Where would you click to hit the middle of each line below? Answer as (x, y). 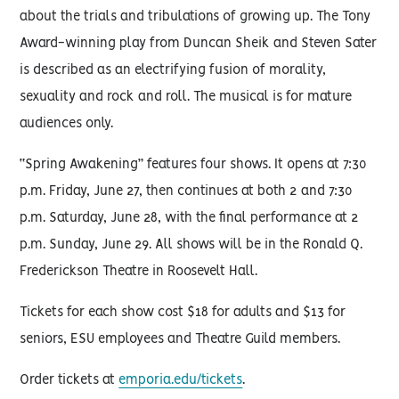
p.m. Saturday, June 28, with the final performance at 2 (190, 218)
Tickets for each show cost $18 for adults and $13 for (183, 313)
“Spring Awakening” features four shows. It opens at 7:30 (193, 165)
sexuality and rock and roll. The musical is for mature (186, 97)
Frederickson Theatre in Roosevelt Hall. (139, 272)
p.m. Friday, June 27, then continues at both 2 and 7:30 (186, 191)
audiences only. (67, 124)
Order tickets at (69, 380)
